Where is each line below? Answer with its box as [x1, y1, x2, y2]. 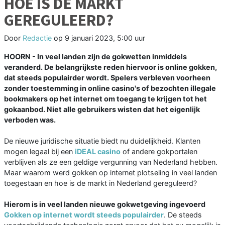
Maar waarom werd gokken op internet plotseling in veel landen [4, 168, 217, 177]
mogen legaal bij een [4, 147, 75, 156]
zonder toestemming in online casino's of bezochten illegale [4, 84, 216, 93]
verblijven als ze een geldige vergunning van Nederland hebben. [4, 158, 217, 167]
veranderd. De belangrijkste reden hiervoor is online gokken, [4, 63, 217, 72]
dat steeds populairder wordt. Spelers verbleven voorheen [4, 73, 210, 82]
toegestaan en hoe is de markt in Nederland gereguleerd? [4, 179, 197, 188]
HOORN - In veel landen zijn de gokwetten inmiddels [4, 52, 187, 61]
